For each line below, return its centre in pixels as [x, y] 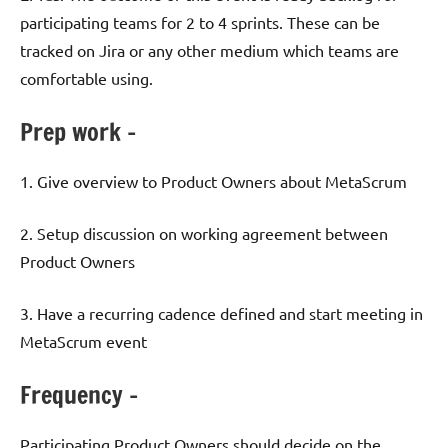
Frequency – [79, 395]
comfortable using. [86, 78]
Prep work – [78, 132]
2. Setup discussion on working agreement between [204, 233]
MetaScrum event [83, 341]
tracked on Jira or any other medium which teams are [209, 50]
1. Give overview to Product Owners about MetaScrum [213, 181]
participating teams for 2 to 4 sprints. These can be [200, 22]
